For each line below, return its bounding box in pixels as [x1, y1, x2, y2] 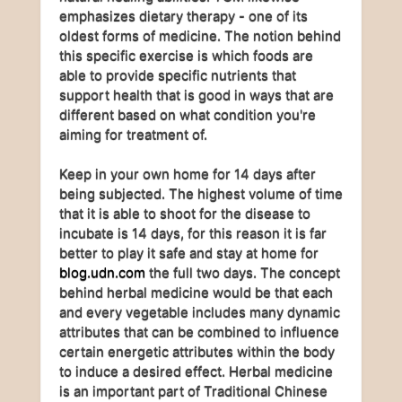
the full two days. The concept [145, 264, 340, 281]
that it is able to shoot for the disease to [59, 205, 310, 222]
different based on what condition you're [59, 106, 316, 123]
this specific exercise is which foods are [59, 47, 313, 64]
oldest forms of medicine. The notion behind [59, 27, 341, 44]
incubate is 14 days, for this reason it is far [59, 224, 327, 241]
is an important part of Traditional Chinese [59, 382, 328, 399]
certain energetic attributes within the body [59, 343, 335, 360]
